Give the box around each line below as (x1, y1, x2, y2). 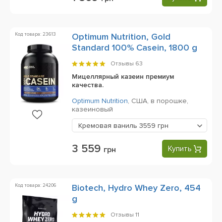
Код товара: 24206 (15, 182, 56, 188)
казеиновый (72, 105, 113, 113)
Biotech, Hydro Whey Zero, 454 (72, 182, 201, 193)
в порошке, (151, 97, 190, 105)
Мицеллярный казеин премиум (72, 72, 174, 81)
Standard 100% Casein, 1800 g (72, 42, 197, 53)
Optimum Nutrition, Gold (72, 31, 170, 42)
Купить (168, 144, 192, 154)
